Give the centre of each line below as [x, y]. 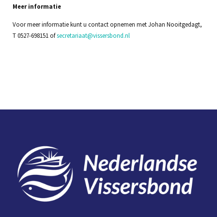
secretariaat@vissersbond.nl [93, 36]
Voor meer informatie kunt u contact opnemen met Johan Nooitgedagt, [107, 24]
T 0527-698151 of [34, 36]
